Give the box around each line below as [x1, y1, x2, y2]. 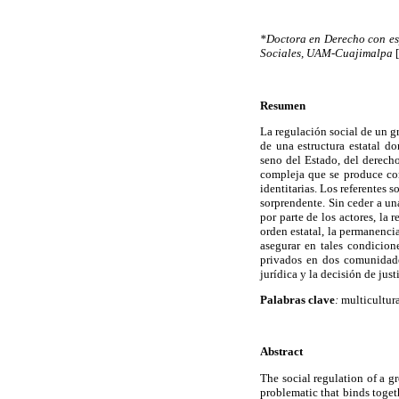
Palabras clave [260, 292, 335, 306]
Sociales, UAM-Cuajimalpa [260, 46, 393, 61]
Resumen [260, 98, 305, 112]
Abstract [260, 345, 303, 359]
